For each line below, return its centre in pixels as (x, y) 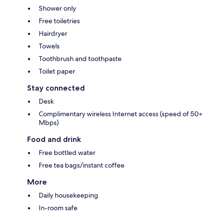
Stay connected (56, 88)
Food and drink (54, 139)
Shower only (57, 8)
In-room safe (58, 208)
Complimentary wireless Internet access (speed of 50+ (121, 114)
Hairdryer (53, 33)
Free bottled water (67, 152)
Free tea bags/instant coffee (82, 165)
